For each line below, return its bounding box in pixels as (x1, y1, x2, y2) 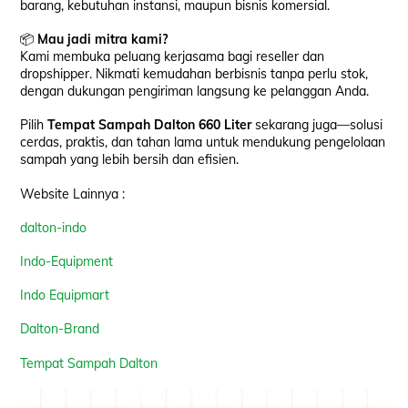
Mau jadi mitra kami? (37, 31, 168, 48)
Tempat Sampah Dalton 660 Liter (47, 117, 252, 134)
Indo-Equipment (20, 253, 114, 270)
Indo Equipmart (20, 287, 110, 304)
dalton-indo (20, 219, 87, 236)
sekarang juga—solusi (251, 117, 383, 134)
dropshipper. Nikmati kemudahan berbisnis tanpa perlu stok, (20, 66, 369, 83)
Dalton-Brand (20, 321, 100, 338)
